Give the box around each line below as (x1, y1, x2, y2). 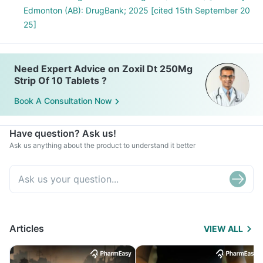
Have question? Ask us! (9, 127, 116, 139)
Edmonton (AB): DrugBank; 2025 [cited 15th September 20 (23, 5, 250, 15)
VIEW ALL (204, 224, 243, 234)
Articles (9, 222, 44, 234)
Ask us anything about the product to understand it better (9, 141, 195, 150)
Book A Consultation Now (14, 96, 112, 106)
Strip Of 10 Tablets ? (14, 75, 107, 86)
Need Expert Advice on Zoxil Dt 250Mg (14, 63, 193, 75)
